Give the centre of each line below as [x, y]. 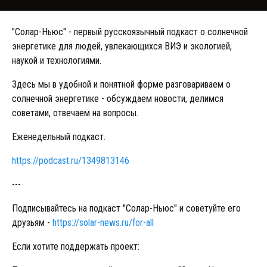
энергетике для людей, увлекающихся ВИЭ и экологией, [122, 46]
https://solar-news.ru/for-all [103, 223]
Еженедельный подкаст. [59, 137]
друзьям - [32, 223]
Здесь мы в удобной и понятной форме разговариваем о [121, 84]
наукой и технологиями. [57, 60]
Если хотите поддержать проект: [76, 246]
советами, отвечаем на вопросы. [75, 113]
